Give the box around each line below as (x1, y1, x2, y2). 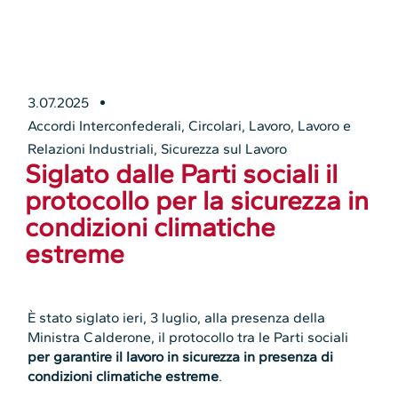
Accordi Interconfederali (28, 116, 182, 134)
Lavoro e (298, 116, 352, 134)
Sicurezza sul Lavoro (161, 139, 288, 157)
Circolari (188, 116, 243, 134)
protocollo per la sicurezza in (25, 183, 370, 217)
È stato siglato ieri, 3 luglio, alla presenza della (28, 308, 326, 326)
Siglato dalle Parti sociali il (25, 156, 338, 190)
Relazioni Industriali (28, 139, 155, 157)
